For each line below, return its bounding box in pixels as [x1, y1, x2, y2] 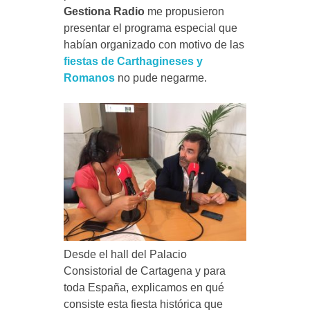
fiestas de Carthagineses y [63, 55, 203, 68]
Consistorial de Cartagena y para [63, 264, 226, 277]
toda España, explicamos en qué [63, 281, 224, 293]
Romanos [63, 72, 115, 84]
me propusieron [144, 6, 224, 18]
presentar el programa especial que [63, 22, 237, 35]
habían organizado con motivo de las [63, 39, 244, 51]
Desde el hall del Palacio [63, 248, 187, 260]
